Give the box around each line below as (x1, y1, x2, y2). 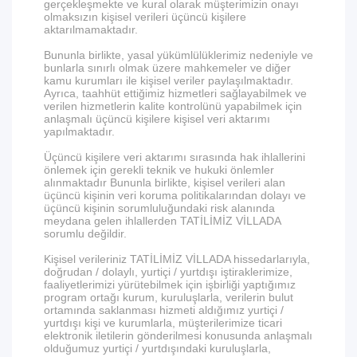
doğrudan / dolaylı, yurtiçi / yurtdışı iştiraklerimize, (44, 265, 292, 278)
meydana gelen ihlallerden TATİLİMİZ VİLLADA (44, 214, 280, 227)
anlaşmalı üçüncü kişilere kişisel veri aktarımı (44, 112, 270, 125)
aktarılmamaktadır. (44, 23, 138, 36)
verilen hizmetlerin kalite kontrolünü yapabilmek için (44, 100, 302, 112)
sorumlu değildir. (44, 227, 127, 240)
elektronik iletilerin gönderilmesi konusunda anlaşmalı (44, 329, 312, 342)
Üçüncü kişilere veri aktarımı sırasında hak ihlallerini (44, 151, 305, 163)
